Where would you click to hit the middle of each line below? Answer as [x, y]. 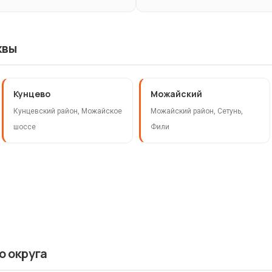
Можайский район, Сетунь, [196, 111]
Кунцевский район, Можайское [68, 111]
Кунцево [32, 94]
